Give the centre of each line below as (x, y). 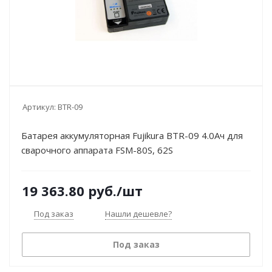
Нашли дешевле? (138, 214)
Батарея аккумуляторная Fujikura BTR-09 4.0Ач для (132, 135)
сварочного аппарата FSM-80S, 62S (97, 150)
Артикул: (39, 107)
